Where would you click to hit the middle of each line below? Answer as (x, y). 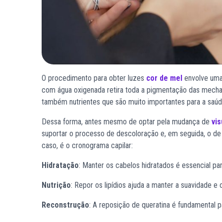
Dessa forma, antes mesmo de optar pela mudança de (126, 121)
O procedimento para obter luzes (93, 78)
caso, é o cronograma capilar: (87, 145)
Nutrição (56, 185)
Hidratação (60, 165)
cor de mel (163, 78)
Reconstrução (65, 205)
